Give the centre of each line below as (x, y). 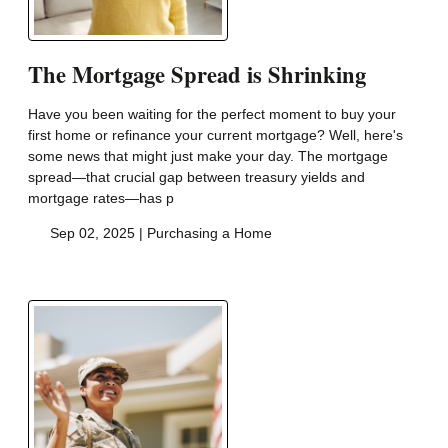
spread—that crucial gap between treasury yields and (196, 177)
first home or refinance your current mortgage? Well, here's (215, 135)
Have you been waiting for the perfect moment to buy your (212, 114)
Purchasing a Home (209, 233)
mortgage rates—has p (101, 198)
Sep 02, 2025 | (96, 233)
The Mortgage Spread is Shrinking (197, 74)
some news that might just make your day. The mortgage (208, 156)
